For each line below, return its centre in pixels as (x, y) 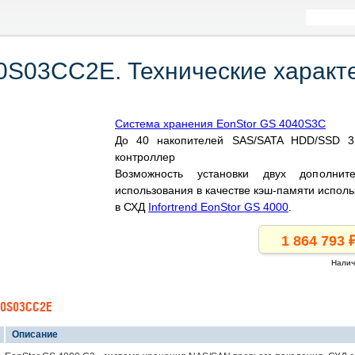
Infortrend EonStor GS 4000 (218, 207)
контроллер (145, 157)
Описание (34, 334)
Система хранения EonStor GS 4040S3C (220, 124)
